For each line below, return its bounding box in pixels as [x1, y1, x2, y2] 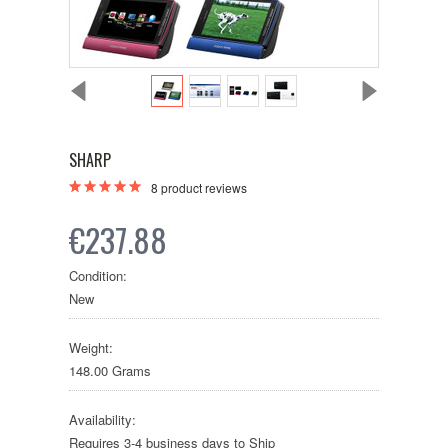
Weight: [69, 338, 113, 357]
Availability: [69, 410, 136, 429]
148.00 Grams [69, 361, 151, 380]
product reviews [158, 179, 247, 196]
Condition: [69, 266, 127, 285]
